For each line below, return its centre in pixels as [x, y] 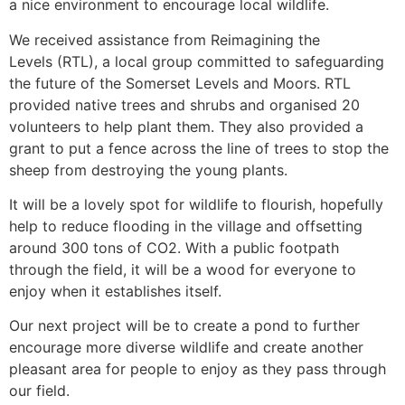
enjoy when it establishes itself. [115, 292]
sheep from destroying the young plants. [148, 170]
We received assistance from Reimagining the [165, 39]
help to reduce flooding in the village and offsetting [186, 226]
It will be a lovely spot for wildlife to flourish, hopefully [196, 205]
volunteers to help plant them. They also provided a [186, 126]
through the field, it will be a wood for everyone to [183, 270]
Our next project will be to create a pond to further [184, 326]
